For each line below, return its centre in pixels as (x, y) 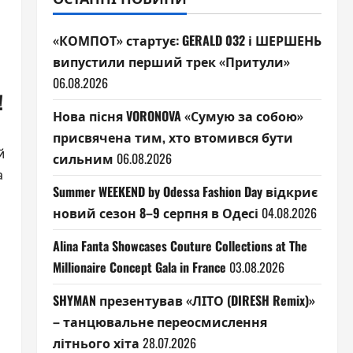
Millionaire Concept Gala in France (139, 267)
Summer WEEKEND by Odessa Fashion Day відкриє (185, 191)
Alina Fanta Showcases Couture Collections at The (180, 246)
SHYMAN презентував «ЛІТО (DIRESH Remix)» (184, 300)
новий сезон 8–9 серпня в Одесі (155, 213)
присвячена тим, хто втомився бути (173, 137)
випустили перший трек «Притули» (171, 61)
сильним (83, 158)
